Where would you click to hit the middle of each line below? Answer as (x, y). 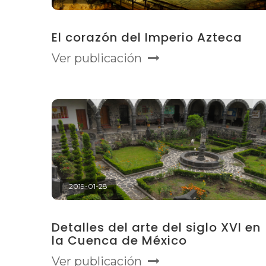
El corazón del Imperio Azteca (147, 37)
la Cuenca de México (119, 240)
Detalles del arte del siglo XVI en (156, 227)
